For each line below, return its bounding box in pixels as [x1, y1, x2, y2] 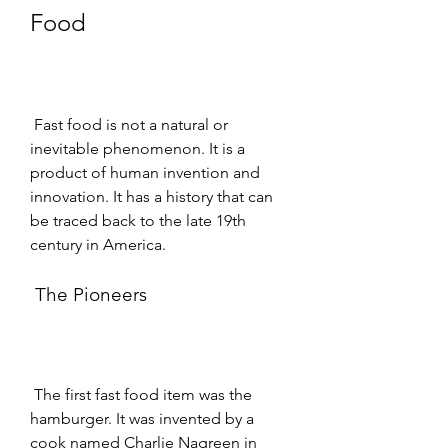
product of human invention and [30, 162, 260, 182]
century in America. [30, 234, 166, 254]
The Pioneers [35, 282, 147, 306]
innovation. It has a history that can [30, 186, 273, 206]
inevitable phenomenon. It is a [30, 138, 245, 158]
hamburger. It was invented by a [30, 408, 254, 428]
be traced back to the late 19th [30, 210, 246, 230]
